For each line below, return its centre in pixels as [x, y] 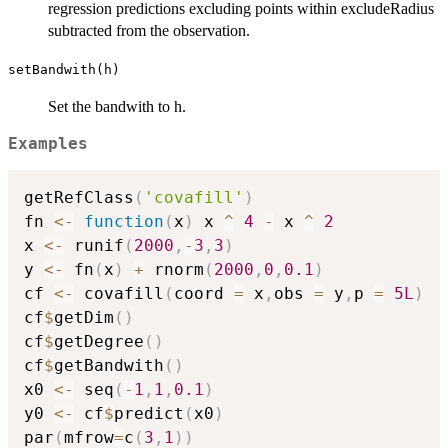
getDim [84, 318]
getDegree [99, 342]
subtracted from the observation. [149, 30]
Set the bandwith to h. [117, 106]
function [124, 222]
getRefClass [79, 198]
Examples [48, 143]
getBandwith [109, 366]
